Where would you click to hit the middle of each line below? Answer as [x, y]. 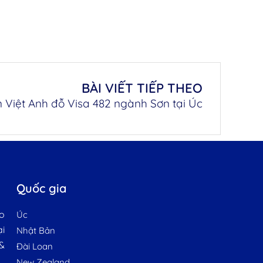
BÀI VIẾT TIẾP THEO [142, 88]
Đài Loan [34, 246]
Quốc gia [41, 188]
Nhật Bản [36, 230]
